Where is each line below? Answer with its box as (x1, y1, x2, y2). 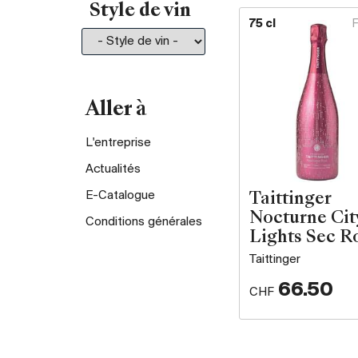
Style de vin (89, 2, 191, 20)
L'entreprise (86, 136, 151, 149)
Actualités (86, 162, 141, 176)
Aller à (86, 101, 147, 120)
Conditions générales (86, 215, 202, 229)
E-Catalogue (86, 189, 155, 202)
